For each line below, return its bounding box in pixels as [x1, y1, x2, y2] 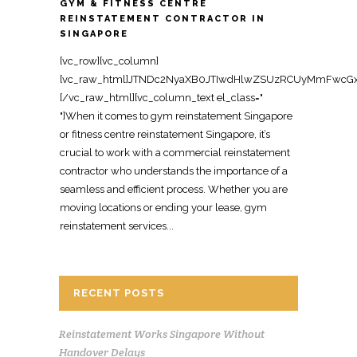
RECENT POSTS [73, 286, 164, 299]
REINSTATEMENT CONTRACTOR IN [60, 13, 265, 24]
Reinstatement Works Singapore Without [59, 326, 265, 341]
